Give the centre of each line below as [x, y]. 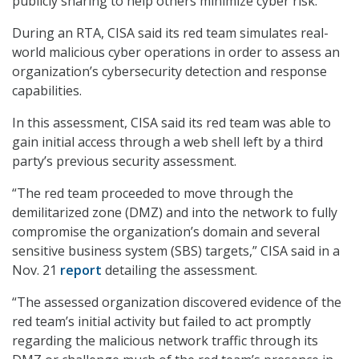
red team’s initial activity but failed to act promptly [161, 322]
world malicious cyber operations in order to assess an [176, 52]
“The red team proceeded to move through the [153, 194]
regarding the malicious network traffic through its [165, 341]
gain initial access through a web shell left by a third [167, 142]
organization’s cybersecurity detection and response [169, 72]
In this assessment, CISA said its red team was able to [171, 123]
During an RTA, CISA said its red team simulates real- [170, 33]
